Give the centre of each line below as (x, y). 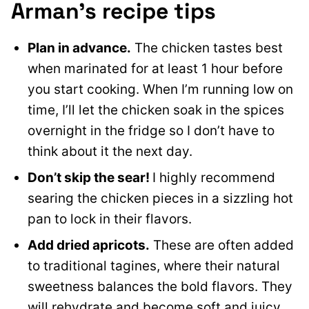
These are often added (222, 246)
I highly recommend (214, 178)
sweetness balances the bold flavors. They (160, 287)
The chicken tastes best (207, 48)
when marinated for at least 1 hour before (155, 69)
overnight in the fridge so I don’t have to (151, 131)
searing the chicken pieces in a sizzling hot (160, 199)
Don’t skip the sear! (90, 178)
